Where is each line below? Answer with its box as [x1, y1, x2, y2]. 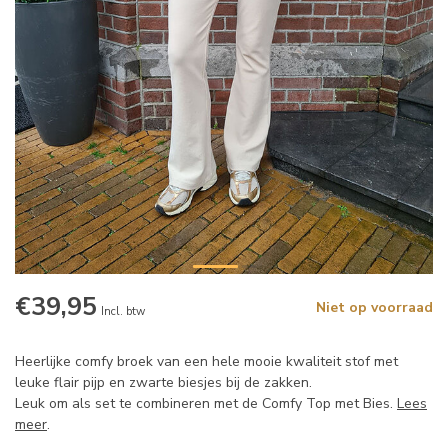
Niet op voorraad [316, 298, 433, 318]
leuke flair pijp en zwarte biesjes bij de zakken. [15, 373, 312, 393]
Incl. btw [101, 304, 145, 320]
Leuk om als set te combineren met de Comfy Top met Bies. [15, 394, 397, 414]
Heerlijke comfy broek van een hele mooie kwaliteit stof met [15, 352, 398, 372]
